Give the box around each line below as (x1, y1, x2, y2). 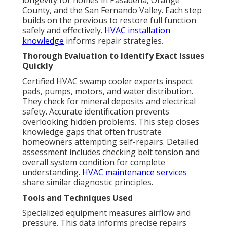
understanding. (22, 167, 82, 178)
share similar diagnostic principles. (22, 177, 153, 188)
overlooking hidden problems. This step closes (22, 116, 199, 128)
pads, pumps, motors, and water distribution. (22, 86, 193, 97)
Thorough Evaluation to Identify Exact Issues (22, 50, 204, 62)
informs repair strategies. (64, 35, 163, 47)
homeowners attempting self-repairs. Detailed (22, 136, 198, 148)
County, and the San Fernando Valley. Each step (22, 5, 202, 16)
